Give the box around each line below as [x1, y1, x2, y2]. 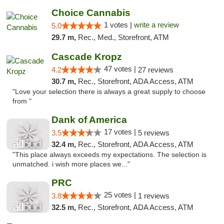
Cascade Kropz [51, 51, 122, 62]
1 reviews [137, 191, 169, 200]
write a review [133, 20, 179, 29]
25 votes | [103, 190, 138, 199]
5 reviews [137, 128, 169, 137]
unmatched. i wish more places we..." [12, 160, 130, 168]
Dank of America [51, 114, 127, 125]
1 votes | [103, 20, 134, 29]
